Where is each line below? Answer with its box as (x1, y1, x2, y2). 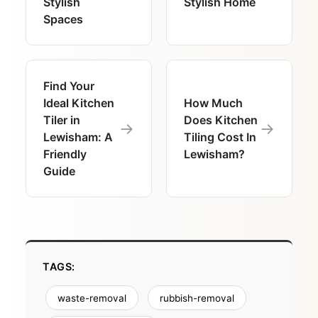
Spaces (43, 12, 83, 27)
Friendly (43, 147, 87, 162)
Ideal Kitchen (43, 96, 114, 111)
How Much (184, 96, 243, 111)
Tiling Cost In (184, 130, 256, 145)
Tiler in (43, 113, 80, 128)
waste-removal (57, 292, 126, 304)
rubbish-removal (160, 292, 234, 304)
